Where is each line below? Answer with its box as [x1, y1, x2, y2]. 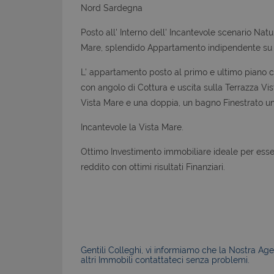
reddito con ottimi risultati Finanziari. [81, 161, 225, 172]
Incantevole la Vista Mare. [81, 122, 183, 132]
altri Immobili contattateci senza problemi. [81, 254, 250, 265]
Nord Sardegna [81, 2, 143, 13]
